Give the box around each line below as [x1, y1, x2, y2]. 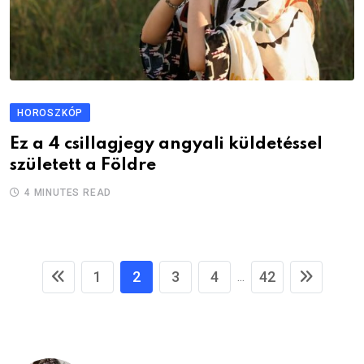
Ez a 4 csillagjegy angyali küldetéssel [10, 136, 323, 154]
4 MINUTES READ [24, 187, 112, 199]
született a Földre [10, 157, 156, 175]
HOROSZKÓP [17, 107, 84, 119]
